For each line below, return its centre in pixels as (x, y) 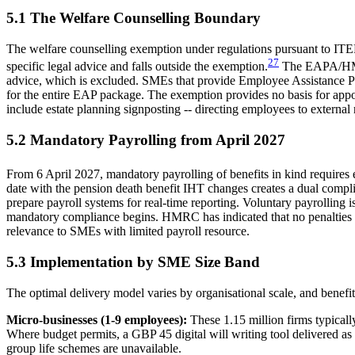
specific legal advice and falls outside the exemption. (137, 67)
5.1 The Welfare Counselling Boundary (134, 18)
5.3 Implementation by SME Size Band (133, 261)
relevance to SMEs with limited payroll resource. (128, 231)
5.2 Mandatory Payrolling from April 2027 (146, 140)
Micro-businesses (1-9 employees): (97, 319)
